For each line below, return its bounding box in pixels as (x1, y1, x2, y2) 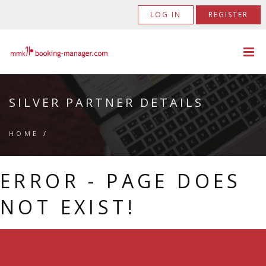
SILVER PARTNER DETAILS (9, 94, 204, 110)
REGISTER (208, 9, 249, 20)
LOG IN (150, 9, 182, 20)
